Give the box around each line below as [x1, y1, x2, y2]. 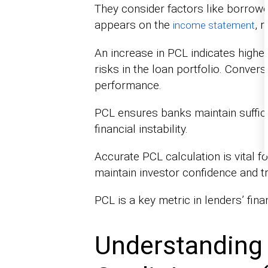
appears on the [94, 17, 173, 32]
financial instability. [94, 121, 188, 136]
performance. [94, 78, 162, 92]
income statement [172, 19, 255, 31]
